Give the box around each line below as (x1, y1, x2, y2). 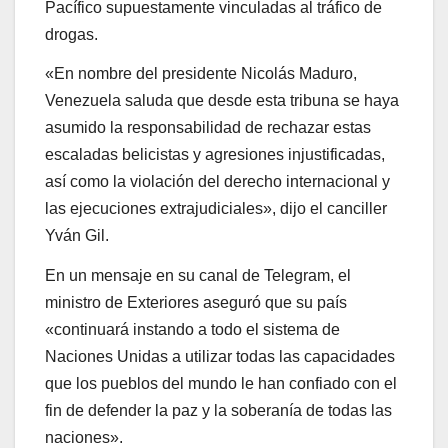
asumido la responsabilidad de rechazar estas (45, 119, 371, 137)
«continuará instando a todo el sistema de (45, 321, 340, 339)
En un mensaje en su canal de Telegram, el (45, 267, 351, 285)
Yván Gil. (45, 227, 109, 245)
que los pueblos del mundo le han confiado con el (45, 375, 397, 393)
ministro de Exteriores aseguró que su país (45, 294, 347, 312)
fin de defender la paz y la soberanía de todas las (45, 402, 392, 420)
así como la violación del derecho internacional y (45, 173, 390, 191)
